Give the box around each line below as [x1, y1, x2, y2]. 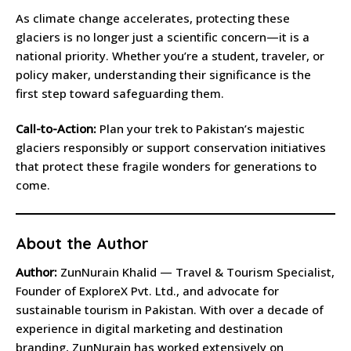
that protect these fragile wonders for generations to [16, 158, 317, 175]
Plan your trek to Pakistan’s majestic [96, 121, 305, 137]
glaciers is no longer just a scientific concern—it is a [16, 29, 309, 45]
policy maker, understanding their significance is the [16, 67, 311, 83]
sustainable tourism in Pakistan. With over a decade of [16, 302, 324, 318]
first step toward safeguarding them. [16, 85, 224, 102]
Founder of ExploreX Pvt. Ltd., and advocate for [16, 283, 279, 299]
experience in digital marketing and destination [16, 320, 283, 337]
